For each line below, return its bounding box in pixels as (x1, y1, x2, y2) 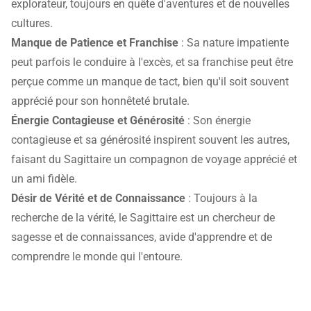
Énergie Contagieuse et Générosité (11, 114, 185, 128)
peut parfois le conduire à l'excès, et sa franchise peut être (11, 56, 293, 69)
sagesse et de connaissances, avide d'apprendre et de (11, 230, 272, 244)
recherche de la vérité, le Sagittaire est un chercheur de (11, 211, 275, 225)
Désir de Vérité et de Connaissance (11, 192, 185, 205)
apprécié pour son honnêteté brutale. (11, 94, 190, 108)
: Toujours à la (185, 192, 258, 205)
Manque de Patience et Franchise (11, 36, 178, 50)
